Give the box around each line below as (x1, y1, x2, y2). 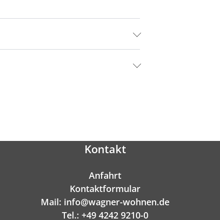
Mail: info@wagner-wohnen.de (41, 196, 169, 208)
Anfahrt (89, 169, 121, 182)
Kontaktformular (70, 183, 140, 195)
